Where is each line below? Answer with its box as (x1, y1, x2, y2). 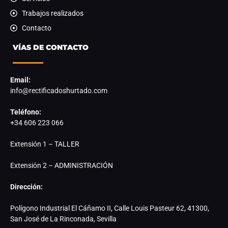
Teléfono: (10, 107, 41, 116)
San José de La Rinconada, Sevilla (10, 214, 117, 223)
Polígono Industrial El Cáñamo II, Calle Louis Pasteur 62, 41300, (10, 204, 209, 212)
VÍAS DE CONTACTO (13, 42, 89, 52)
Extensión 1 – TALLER (10, 139, 81, 148)
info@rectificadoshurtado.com (10, 86, 107, 95)
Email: (10, 75, 31, 84)
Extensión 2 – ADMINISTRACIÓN (10, 161, 113, 169)
